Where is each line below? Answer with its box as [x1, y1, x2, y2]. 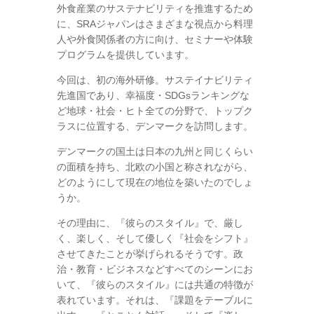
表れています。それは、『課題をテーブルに [56, 294, 253, 306]
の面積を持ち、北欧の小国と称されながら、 [56, 161, 253, 172]
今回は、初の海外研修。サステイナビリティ [56, 74, 253, 86]
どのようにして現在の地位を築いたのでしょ [56, 176, 253, 188]
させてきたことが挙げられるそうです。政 [56, 247, 243, 259]
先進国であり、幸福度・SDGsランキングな [56, 89, 250, 101]
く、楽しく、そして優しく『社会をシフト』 [56, 232, 253, 244]
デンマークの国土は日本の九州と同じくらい [56, 145, 253, 157]
